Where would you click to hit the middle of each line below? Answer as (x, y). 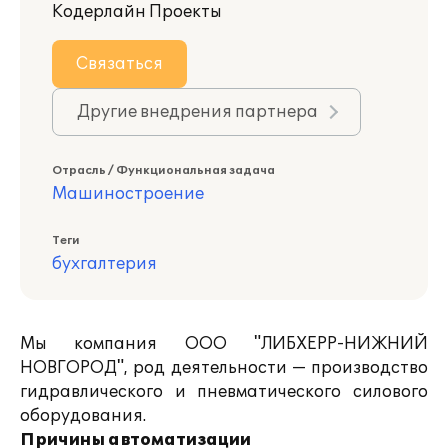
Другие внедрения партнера (197, 112)
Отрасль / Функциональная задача (163, 170)
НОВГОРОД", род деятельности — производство (224, 368)
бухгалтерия (104, 264)
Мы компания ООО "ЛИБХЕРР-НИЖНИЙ (224, 344)
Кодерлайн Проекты (137, 12)
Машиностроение (128, 194)
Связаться (119, 64)
